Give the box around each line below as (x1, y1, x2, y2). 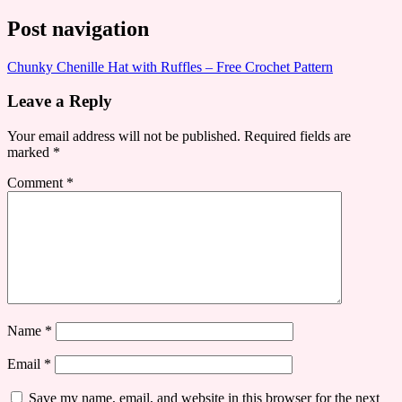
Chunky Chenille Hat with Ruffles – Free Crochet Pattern (7, 58, 333, 74)
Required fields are (244, 128, 351, 144)
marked (7, 144, 53, 161)
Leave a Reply (7, 92, 112, 111)
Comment (7, 175, 66, 191)
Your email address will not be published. (7, 128, 240, 144)
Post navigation (7, 16, 149, 40)
